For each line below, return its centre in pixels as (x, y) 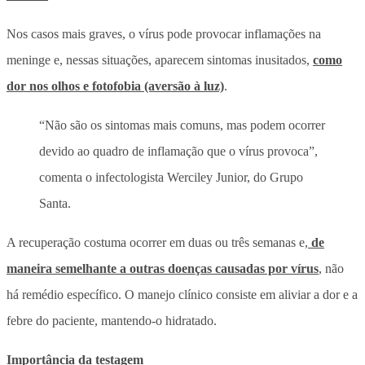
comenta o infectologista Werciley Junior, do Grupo (171, 177)
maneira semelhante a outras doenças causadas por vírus (163, 268)
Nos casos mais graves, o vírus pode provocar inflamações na (164, 33)
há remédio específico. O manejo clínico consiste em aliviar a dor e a (182, 294)
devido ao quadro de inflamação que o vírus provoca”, (178, 151)
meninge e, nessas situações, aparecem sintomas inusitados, (160, 59)
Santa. (55, 203)
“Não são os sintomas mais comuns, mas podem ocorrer (182, 125)
